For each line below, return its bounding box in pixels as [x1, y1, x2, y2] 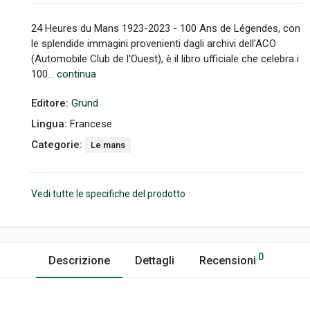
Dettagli [135, 254, 174, 267]
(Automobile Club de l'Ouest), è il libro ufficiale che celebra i [31, 53, 299, 65]
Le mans [91, 140, 125, 150]
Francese [70, 118, 112, 130]
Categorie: [31, 138, 85, 151]
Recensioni [199, 254, 256, 267]
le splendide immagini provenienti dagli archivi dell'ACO [31, 37, 276, 50]
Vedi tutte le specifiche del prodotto [31, 188, 185, 199]
